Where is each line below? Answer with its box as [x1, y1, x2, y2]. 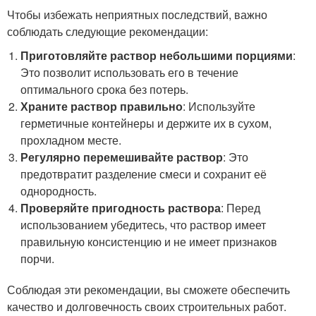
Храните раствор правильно [20, 98, 183, 114]
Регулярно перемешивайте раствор [20, 149, 224, 165]
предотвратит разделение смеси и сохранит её [20, 166, 267, 182]
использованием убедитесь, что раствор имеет [20, 217, 267, 233]
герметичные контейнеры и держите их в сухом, [20, 115, 272, 131]
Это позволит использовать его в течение [20, 64, 239, 80]
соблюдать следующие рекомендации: [7, 23, 208, 39]
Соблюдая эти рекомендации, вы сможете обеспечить [7, 281, 290, 298]
